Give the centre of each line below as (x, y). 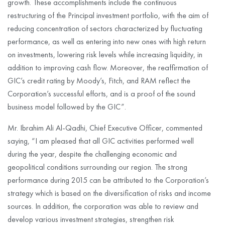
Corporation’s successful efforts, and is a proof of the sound (101, 93)
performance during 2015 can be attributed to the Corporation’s (108, 180)
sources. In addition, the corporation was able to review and (103, 206)
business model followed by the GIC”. (67, 106)
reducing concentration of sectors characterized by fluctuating (105, 28)
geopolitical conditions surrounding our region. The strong (97, 167)
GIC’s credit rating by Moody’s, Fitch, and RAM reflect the (99, 80)
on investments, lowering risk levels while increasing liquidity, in (105, 54)
